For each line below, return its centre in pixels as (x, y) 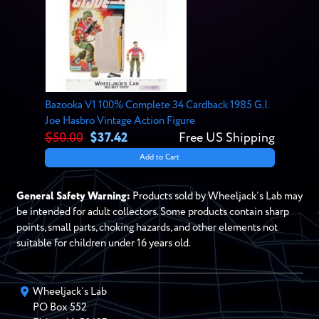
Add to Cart (159, 158)
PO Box (51, 307)
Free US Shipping (226, 138)
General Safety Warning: (73, 196)
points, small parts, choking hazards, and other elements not (147, 228)
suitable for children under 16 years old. (103, 243)
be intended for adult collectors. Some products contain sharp (152, 212)
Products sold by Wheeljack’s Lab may (216, 196)
